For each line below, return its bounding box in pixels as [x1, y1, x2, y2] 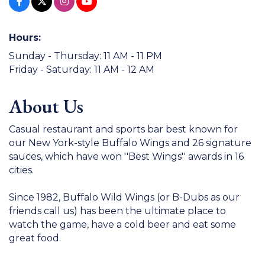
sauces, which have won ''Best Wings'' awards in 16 [9, 150, 244, 162]
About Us [9, 93, 83, 119]
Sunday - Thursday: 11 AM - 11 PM [9, 50, 162, 62]
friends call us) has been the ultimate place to [9, 205, 226, 216]
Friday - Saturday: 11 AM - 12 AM [9, 63, 154, 75]
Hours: [9, 31, 41, 43]
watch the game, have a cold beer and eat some [9, 218, 236, 230]
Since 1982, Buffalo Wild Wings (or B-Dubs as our [9, 191, 240, 203]
